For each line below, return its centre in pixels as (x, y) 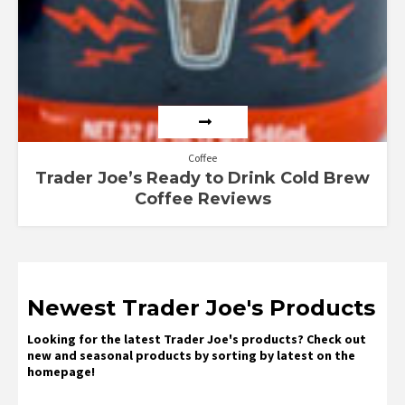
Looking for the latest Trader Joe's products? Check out (197, 339)
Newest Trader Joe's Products (201, 307)
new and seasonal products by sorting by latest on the (191, 355)
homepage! (61, 371)
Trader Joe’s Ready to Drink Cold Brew (202, 178)
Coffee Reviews (202, 198)
